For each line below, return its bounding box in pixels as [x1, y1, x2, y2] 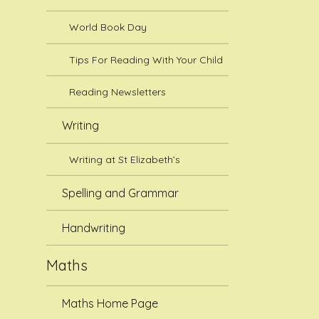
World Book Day [69, 21, 147, 34]
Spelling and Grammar [62, 185, 179, 200]
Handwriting [62, 221, 126, 236]
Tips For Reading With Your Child [69, 53, 224, 66]
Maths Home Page [62, 296, 159, 310]
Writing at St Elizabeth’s [69, 152, 181, 166]
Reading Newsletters [69, 85, 167, 98]
